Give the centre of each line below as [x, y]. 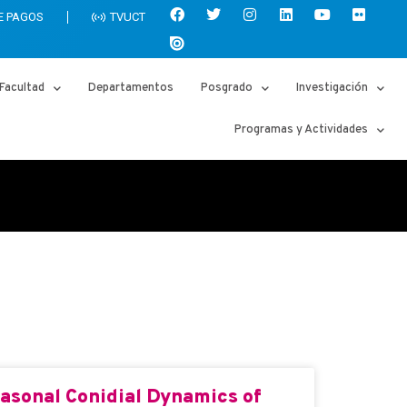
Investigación [332, 88]
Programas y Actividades [301, 130]
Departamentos [131, 88]
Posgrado [227, 88]
